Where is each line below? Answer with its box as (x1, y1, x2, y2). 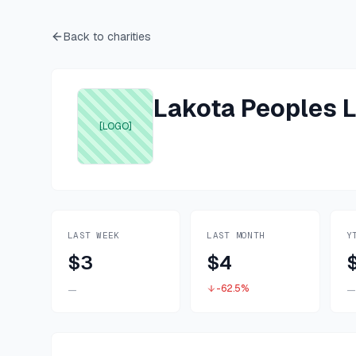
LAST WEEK (68, 230, 120, 241)
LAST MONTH (207, 230, 265, 241)
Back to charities (64, 29, 151, 44)
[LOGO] (99, 120, 132, 133)
